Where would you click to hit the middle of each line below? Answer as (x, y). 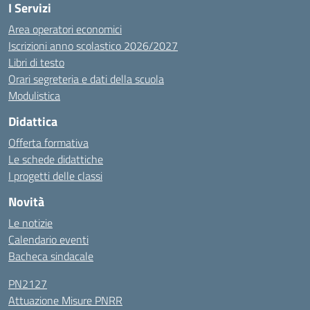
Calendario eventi (48, 239)
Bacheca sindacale (51, 256)
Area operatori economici (65, 29)
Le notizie (30, 223)
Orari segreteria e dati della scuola (86, 79)
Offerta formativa (48, 143)
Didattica (33, 121)
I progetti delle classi (55, 176)
